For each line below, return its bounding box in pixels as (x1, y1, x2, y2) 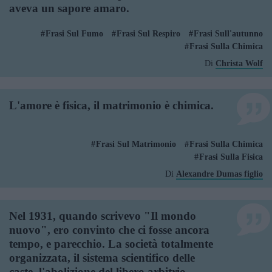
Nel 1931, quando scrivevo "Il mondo (9, 209, 196, 222)
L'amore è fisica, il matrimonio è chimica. (9, 99, 214, 112)
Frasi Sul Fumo (46, 29, 103, 38)
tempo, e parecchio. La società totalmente (9, 237, 213, 250)
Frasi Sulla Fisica (199, 152, 263, 161)
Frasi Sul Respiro (117, 29, 180, 38)
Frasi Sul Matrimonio (96, 140, 176, 149)
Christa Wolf (216, 59, 263, 68)
